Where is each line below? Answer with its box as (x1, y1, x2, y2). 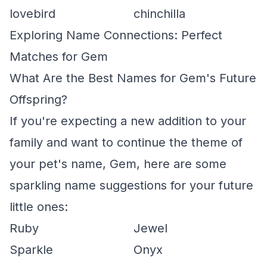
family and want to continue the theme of (10, 135, 243, 150)
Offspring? (10, 92, 67, 107)
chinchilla (133, 7, 185, 21)
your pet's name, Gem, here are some (10, 157, 226, 171)
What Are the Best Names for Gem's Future (10, 71, 256, 85)
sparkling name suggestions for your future (10, 178, 253, 193)
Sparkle (10, 243, 53, 257)
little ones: (10, 200, 68, 214)
